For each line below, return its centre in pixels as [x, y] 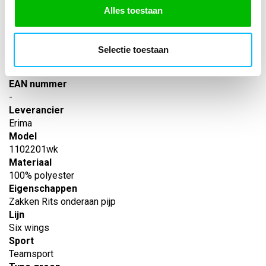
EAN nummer [38, 84]
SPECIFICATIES [66, 36]
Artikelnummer [43, 58]
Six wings [29, 228]
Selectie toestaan [133, 49]
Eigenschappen [43, 189]
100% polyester [42, 175]
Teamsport [31, 254]
